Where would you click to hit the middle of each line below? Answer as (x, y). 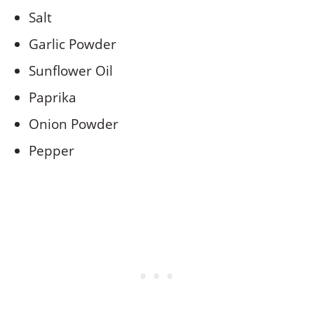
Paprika (53, 97)
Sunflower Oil (71, 70)
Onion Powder (74, 124)
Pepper (52, 150)
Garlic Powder (73, 44)
